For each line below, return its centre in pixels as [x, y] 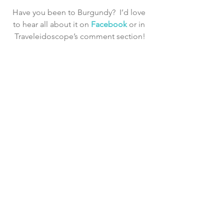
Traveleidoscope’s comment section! [80, 36]
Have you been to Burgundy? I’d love [80, 12]
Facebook [110, 24]
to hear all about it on [52, 24]
